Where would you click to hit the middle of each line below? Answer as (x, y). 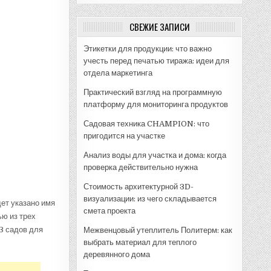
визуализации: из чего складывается (150, 198)
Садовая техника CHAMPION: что (146, 123)
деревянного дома (117, 254)
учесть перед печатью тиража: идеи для (156, 60)
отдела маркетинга (118, 73)
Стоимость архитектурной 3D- (139, 186)
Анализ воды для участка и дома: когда (155, 155)
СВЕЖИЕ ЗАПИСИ (159, 26)
